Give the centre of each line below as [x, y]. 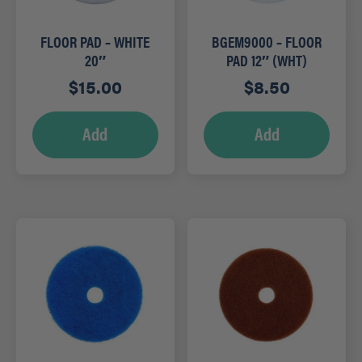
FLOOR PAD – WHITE [95, 42]
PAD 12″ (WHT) [267, 60]
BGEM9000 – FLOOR [267, 42]
